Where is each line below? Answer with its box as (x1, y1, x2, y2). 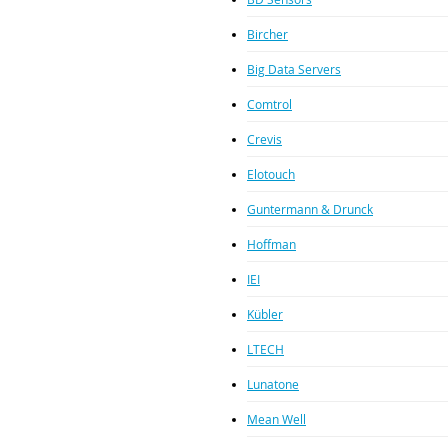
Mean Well (247, 410, 306, 427)
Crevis (247, 130, 282, 147)
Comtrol (247, 95, 292, 112)
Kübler (247, 305, 283, 322)
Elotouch (247, 165, 295, 182)
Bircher (247, 25, 288, 42)
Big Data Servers (247, 60, 341, 77)
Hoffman (247, 235, 296, 252)
